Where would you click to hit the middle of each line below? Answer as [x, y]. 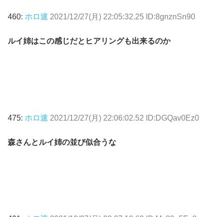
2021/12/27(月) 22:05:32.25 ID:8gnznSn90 [123, 16]
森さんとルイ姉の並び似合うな [62, 142]
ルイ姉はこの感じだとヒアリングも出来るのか [89, 41]
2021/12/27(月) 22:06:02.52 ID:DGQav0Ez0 [124, 118]
